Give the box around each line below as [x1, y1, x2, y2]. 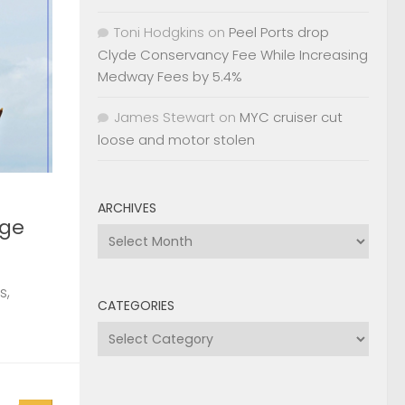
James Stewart [114, 107, 215, 127]
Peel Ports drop [229, 22, 329, 42]
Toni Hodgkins [114, 22, 204, 42]
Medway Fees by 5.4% [98, 66, 242, 86]
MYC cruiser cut [240, 107, 343, 127]
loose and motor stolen [98, 129, 255, 149]
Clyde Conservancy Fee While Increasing [98, 44, 368, 64]
